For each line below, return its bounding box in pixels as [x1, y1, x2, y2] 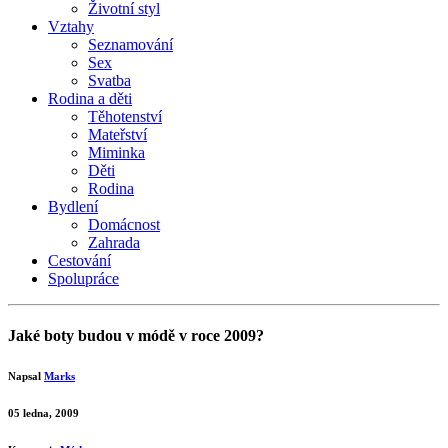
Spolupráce [48, 270, 119, 287]
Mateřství [88, 126, 147, 143]
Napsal [8, 370, 41, 383]
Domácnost [88, 216, 160, 233]
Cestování [48, 252, 111, 269]
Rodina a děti [48, 90, 132, 107]
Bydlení [48, 198, 98, 215]
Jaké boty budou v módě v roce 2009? [8, 327, 264, 345]
